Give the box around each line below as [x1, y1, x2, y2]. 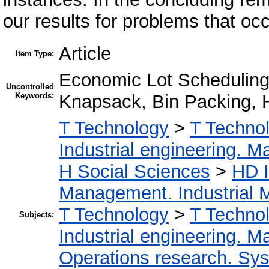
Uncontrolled [6, 82, 54, 92]
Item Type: [16, 49, 54, 59]
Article [59, 43, 111, 65]
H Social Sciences [59, 161, 210, 183]
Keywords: [15, 91, 54, 101]
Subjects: [19, 210, 54, 220]
